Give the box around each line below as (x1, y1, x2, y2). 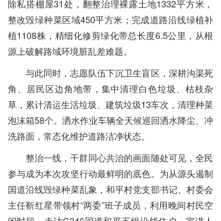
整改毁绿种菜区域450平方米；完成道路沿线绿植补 (7, 12, 214, 26)
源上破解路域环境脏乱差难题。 (7, 44, 137, 57)
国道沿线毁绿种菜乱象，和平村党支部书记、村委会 (7, 182, 214, 195)
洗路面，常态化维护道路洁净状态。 (7, 129, 155, 142)
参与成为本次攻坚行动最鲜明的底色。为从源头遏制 (7, 166, 214, 180)
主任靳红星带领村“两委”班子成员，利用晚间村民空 (7, 198, 214, 211)
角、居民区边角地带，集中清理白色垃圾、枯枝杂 (7, 81, 214, 95)
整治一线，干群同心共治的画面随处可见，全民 (25, 150, 214, 164)
